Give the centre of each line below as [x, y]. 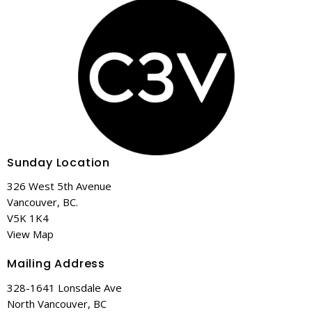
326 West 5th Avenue [59, 186]
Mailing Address [56, 264]
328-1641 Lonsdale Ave [64, 287]
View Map [30, 234]
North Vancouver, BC [57, 303]
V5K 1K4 [28, 218]
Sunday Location [58, 162]
